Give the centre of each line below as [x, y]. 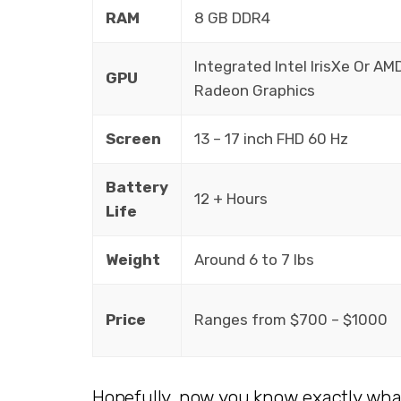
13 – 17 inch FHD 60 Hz [273, 138]
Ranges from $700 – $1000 [290, 319]
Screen [133, 138]
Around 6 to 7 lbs [254, 259]
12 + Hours [230, 198]
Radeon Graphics [254, 90]
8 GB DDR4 [232, 17]
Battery [137, 187]
